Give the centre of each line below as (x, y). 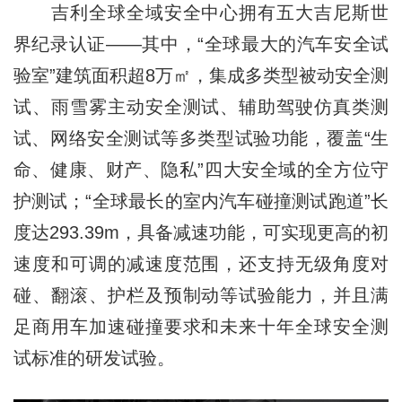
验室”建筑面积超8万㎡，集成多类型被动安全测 (201, 75)
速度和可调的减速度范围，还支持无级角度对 (201, 263)
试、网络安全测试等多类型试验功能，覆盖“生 (201, 138)
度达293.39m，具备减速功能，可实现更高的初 (201, 232)
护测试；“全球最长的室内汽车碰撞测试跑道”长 (201, 201)
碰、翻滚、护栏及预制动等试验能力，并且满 (201, 295)
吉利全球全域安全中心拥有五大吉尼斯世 (201, 12)
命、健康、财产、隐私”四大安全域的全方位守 (201, 169)
